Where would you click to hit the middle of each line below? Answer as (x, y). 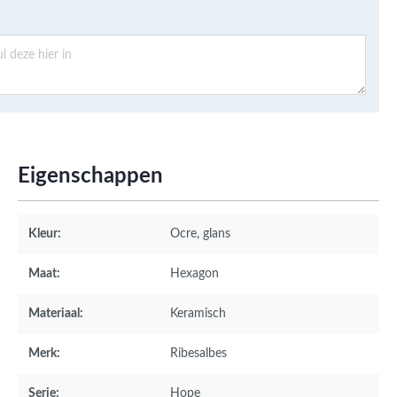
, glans (214, 234)
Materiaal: (56, 314)
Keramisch (198, 314)
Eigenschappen (90, 176)
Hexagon (195, 274)
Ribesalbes (198, 354)
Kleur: (45, 234)
